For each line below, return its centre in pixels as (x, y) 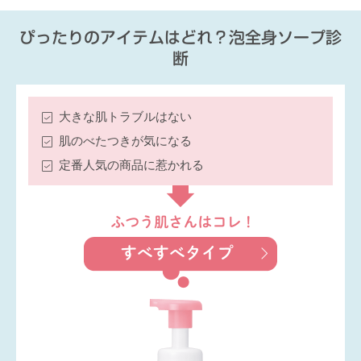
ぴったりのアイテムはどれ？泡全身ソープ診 (180, 37)
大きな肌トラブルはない (125, 116)
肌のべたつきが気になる (125, 140)
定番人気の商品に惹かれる (131, 164)
